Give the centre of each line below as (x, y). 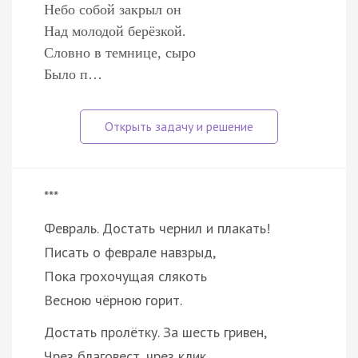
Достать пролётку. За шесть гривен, (155, 332)
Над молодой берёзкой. (115, 31)
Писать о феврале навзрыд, (130, 252)
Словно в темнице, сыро (120, 52)
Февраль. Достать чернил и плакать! (157, 228)
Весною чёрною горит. (113, 300)
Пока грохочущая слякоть (125, 276)
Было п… (73, 74)
